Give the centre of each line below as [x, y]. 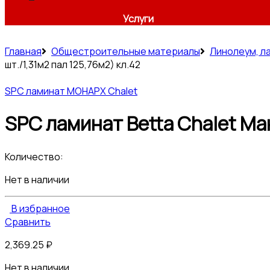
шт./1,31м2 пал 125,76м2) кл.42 [73, 64]
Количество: [34, 156]
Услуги [138, 19]
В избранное [41, 208]
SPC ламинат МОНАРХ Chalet [71, 91]
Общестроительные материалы [126, 51]
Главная [23, 51]
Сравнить [28, 221]
